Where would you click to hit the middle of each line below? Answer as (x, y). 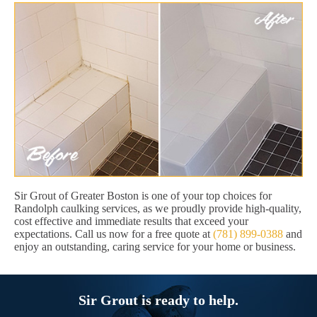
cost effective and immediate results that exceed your (131, 221)
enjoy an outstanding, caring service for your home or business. (155, 247)
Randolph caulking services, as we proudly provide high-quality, (158, 209)
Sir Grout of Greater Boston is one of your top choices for (143, 196)
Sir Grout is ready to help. (158, 300)
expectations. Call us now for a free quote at (114, 234)
